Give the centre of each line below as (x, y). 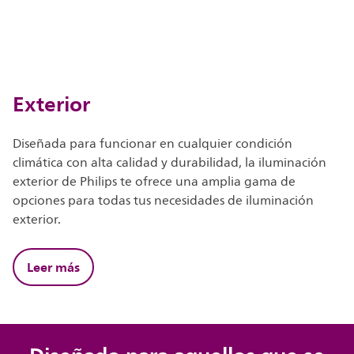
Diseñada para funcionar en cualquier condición (153, 144)
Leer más (54, 267)
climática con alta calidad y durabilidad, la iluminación (170, 163)
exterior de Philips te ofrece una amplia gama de (154, 182)
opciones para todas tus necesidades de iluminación (164, 201)
